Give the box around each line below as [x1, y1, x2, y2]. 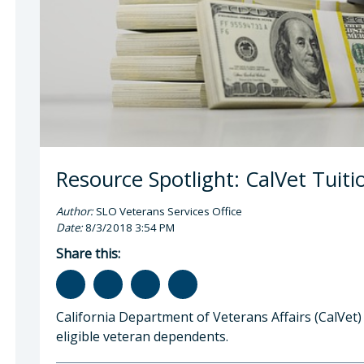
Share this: [56, 244, 120, 262]
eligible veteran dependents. [56, 327, 228, 345]
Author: [56, 203, 93, 219]
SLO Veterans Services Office [93, 203, 242, 219]
